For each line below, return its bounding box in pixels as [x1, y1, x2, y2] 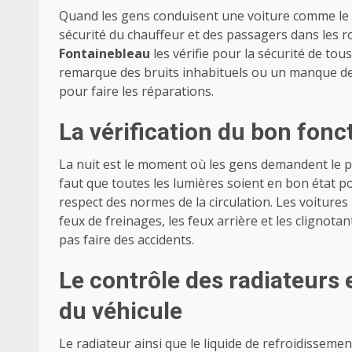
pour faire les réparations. [59, 82, 214, 101]
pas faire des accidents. [59, 231, 194, 249]
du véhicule [59, 297, 182, 325]
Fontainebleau [59, 45, 153, 63]
